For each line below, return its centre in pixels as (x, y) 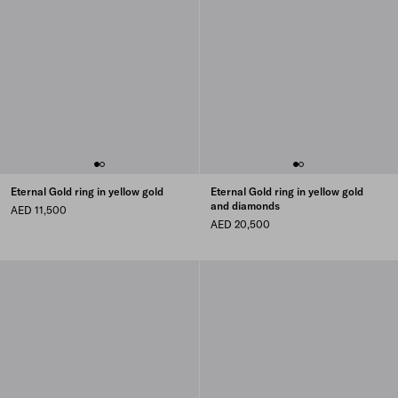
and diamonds (245, 206)
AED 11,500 (39, 210)
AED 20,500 (240, 224)
